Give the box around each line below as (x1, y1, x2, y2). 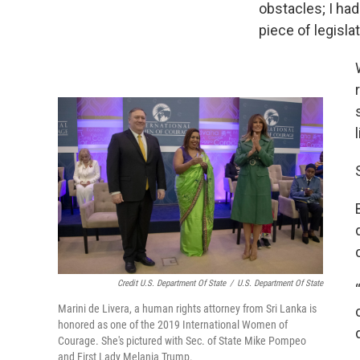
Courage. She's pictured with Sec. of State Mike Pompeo (58, 333, 306, 347)
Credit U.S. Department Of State (117, 277, 226, 288)
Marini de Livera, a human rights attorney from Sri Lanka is (58, 301, 317, 315)
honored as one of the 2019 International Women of (58, 317, 288, 331)
